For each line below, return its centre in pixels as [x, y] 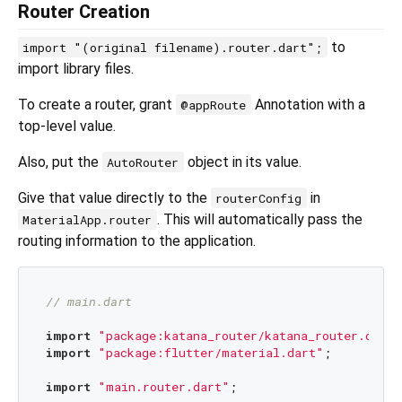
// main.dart [88, 302]
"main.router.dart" [163, 387]
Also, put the [60, 162]
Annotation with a [308, 104]
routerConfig [259, 198]
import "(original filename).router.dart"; [173, 47]
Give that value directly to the [114, 197]
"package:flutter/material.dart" [210, 353]
